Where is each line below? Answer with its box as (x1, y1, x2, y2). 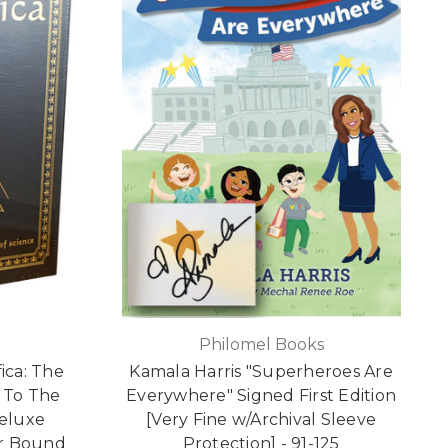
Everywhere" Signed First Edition (126, 386, 397, 406)
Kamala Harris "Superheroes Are (129, 362, 393, 382)
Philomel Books (198, 335, 324, 355)
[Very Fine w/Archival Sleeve (146, 410, 377, 430)
